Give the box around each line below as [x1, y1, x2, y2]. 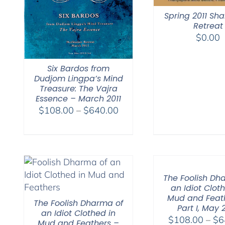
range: [118, 116, 144, 128]
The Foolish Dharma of [34, 197, 123, 209]
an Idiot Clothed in [41, 207, 116, 219]
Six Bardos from [47, 62, 109, 74]
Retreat [193, 20, 223, 32]
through [118, 141, 150, 153]
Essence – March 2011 [36, 92, 121, 104]
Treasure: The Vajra [39, 82, 118, 94]
